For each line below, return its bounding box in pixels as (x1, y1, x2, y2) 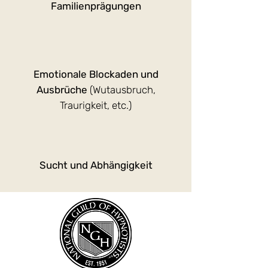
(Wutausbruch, (89, 84, 156, 96)
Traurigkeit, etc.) (60, 99, 132, 111)
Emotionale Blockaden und (33, 68, 159, 80)
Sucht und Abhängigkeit (39, 159, 153, 171)
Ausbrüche (36, 84, 90, 96)
